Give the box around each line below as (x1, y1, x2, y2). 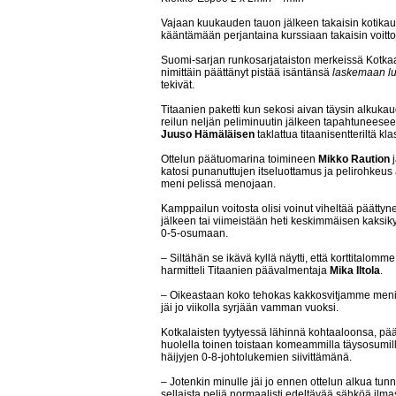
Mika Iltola (330, 264, 380, 277)
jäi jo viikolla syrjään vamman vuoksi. (161, 301, 339, 314)
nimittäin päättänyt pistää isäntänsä (161, 66, 332, 79)
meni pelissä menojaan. (161, 178, 276, 190)
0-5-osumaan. (161, 227, 228, 240)
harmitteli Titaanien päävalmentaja (161, 264, 330, 277)
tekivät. (161, 79, 194, 91)
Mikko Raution (318, 153, 390, 165)
